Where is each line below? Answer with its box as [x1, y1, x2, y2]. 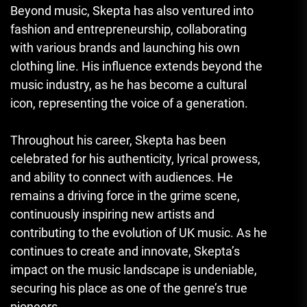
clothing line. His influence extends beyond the [10, 59, 262, 74]
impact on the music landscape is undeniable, [10, 262, 257, 278]
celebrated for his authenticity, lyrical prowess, [10, 151, 260, 167]
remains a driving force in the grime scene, [10, 188, 240, 204]
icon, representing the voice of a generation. [10, 96, 248, 111]
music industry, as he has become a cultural [10, 77, 247, 93]
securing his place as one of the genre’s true [10, 281, 247, 296]
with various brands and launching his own [10, 40, 240, 56]
